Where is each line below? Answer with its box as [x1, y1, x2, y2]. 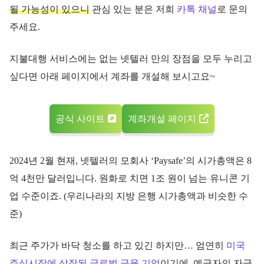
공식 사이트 [55, 114, 105, 124]
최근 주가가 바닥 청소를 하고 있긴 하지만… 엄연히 [9, 240, 226, 251]
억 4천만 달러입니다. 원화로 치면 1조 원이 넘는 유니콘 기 [9, 173, 250, 184]
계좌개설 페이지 [128, 114, 196, 124]
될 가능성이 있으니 [9, 4, 90, 15]
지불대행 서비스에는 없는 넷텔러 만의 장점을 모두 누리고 [9, 54, 252, 64]
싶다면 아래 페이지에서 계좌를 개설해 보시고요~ [9, 71, 215, 82]
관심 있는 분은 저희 [90, 4, 177, 15]
